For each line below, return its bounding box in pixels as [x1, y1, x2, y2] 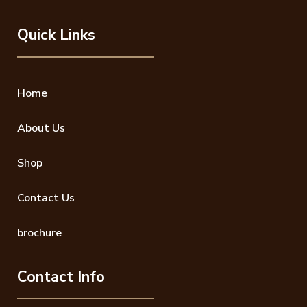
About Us [17, 120, 65, 136]
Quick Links [17, 24, 95, 45]
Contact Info [17, 266, 105, 287]
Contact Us [17, 190, 75, 206]
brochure [17, 225, 62, 241]
